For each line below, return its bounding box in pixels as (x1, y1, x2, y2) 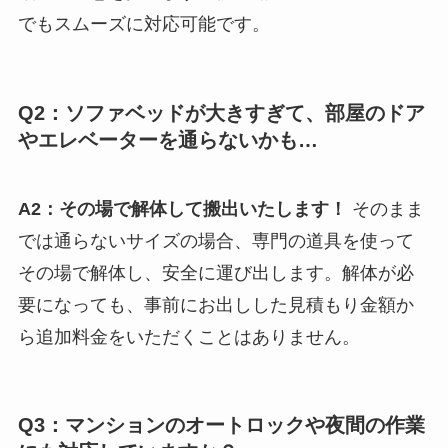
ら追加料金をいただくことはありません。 (17, 326, 360, 347)
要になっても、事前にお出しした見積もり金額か (17, 294, 414, 315)
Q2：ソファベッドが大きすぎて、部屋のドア (17, 101, 425, 124)
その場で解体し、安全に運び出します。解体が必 (17, 262, 414, 283)
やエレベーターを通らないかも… (17, 128, 318, 151)
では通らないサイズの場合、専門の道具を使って (17, 230, 414, 251)
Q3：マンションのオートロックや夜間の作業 (17, 414, 425, 437)
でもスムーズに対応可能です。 (17, 14, 270, 35)
